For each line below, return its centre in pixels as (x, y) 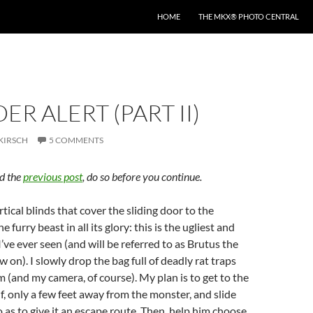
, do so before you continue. (142, 176)
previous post (53, 176)
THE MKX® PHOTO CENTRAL (249, 16)
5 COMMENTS (76, 140)
